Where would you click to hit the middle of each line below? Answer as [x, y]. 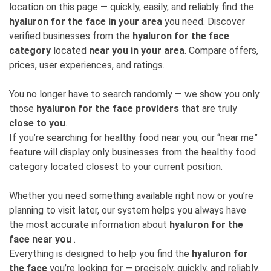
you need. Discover [205, 21]
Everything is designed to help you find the [100, 254]
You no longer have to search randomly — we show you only [134, 94]
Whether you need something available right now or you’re [131, 196]
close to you [37, 123]
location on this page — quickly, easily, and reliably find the [132, 7]
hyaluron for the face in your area [87, 21]
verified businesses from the [71, 36]
